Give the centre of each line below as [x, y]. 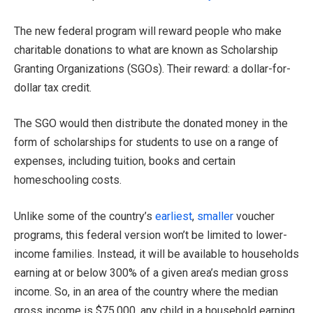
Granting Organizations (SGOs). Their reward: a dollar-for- [152, 68]
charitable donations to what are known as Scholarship [146, 50]
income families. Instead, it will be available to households [156, 254]
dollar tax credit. [53, 87]
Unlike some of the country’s [85, 216]
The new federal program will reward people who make [148, 31]
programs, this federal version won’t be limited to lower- [151, 235]
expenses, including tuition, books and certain [125, 161]
